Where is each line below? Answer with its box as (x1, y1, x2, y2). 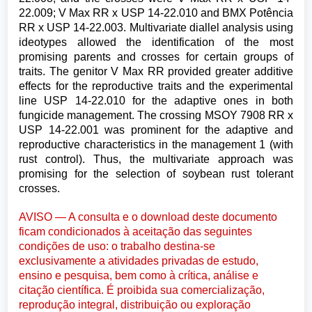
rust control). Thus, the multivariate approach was (19, 153, 293, 166)
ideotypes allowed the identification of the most (19, 36, 293, 49)
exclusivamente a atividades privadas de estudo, (19, 254, 259, 267)
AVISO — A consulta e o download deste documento (19, 210, 278, 223)
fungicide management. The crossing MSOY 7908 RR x (19, 109, 293, 122)
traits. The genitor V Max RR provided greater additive (19, 65, 293, 78)
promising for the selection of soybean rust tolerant (19, 168, 293, 180)
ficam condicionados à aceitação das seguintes (19, 225, 253, 237)
